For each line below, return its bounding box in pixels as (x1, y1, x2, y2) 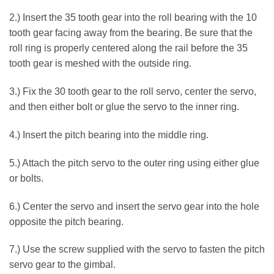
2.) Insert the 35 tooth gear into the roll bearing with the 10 (9, 12, 257, 23)
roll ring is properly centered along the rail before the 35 (9, 43, 248, 54)
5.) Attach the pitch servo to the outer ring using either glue (9, 157, 259, 168)
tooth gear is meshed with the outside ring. (9, 58, 191, 69)
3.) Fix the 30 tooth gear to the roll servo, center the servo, (9, 86, 256, 97)
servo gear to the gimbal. (9, 259, 116, 270)
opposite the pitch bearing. (9, 216, 124, 227)
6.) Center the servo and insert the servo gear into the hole (9, 201, 259, 212)
